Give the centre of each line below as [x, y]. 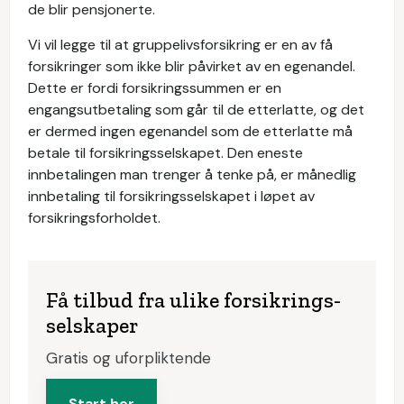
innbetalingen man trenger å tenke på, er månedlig [192, 174]
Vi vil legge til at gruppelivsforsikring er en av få [180, 45]
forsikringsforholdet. [94, 218]
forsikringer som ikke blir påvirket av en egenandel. [192, 66]
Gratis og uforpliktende [129, 358]
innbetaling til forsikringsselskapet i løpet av [171, 196]
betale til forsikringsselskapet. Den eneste [165, 153]
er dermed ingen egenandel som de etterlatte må [190, 131]
